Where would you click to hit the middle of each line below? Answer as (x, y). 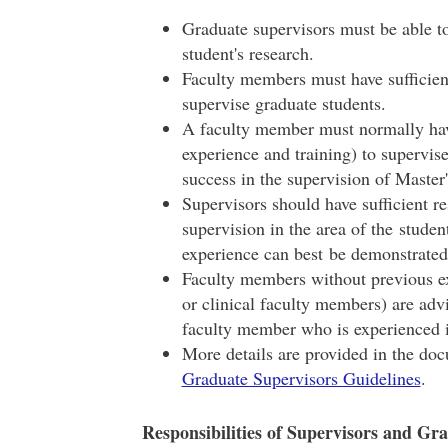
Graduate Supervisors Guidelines (301, 378)
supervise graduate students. (283, 103)
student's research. (247, 53)
